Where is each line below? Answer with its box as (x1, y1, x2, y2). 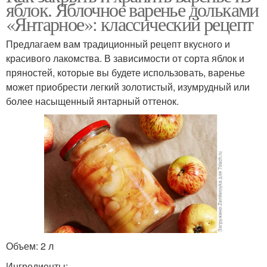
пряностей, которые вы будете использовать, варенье (6, 65, 245, 79)
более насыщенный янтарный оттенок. (6, 94, 179, 108)
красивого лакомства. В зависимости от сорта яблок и (6, 51, 244, 65)
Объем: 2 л (6, 238, 54, 253)
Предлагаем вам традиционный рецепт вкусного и (6, 36, 230, 51)
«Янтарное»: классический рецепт (6, 10, 253, 36)
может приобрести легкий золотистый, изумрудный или (6, 79, 250, 94)
